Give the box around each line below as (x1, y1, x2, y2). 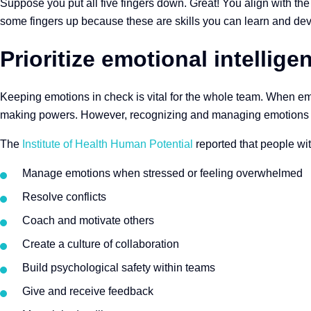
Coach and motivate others (22, 215, 154, 226)
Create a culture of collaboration (22, 238, 179, 250)
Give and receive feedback (22, 285, 153, 297)
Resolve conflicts (22, 191, 109, 203)
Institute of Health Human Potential (22, 138, 193, 150)
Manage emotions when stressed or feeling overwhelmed (22, 167, 303, 179)
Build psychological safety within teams (22, 262, 215, 274)
